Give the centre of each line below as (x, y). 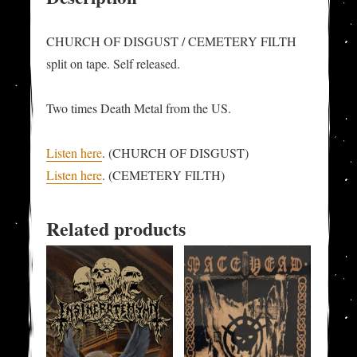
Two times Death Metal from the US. (139, 108)
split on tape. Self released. (114, 64)
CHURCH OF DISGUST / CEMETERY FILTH (172, 41)
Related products (116, 229)
